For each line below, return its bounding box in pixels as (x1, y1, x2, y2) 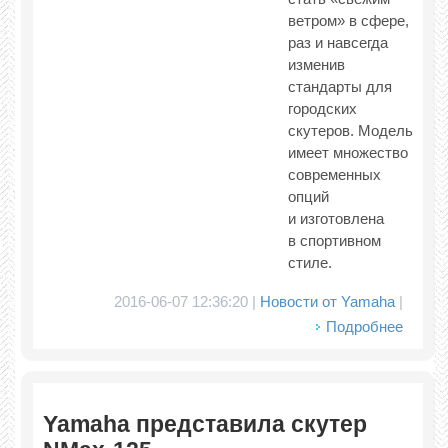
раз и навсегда (288, 34, 388, 51)
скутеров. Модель (288, 122, 413, 139)
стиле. (288, 254, 332, 271)
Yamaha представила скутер (43, 411, 367, 437)
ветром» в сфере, (288, 12, 409, 29)
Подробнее (326, 318, 403, 335)
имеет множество (288, 144, 408, 161)
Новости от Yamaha (260, 293, 395, 310)
